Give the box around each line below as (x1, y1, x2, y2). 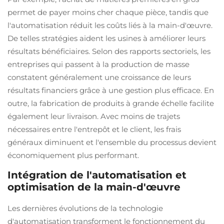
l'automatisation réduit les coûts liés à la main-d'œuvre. (7, 20, 212, 30)
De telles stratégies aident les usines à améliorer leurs (7, 33, 205, 43)
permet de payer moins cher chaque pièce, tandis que (7, 7, 208, 17)
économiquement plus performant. (7, 150, 139, 160)
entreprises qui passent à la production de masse (7, 59, 189, 69)
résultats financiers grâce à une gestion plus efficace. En (7, 85, 214, 95)
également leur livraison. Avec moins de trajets (7, 111, 180, 121)
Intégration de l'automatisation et (7, 169, 186, 181)
